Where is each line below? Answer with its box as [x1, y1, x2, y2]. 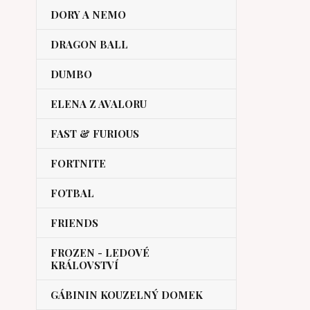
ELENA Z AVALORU [51, 97, 147, 111]
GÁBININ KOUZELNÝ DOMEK [51, 288, 203, 302]
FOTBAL [51, 186, 94, 200]
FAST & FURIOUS [51, 127, 139, 140]
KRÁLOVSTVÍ [51, 258, 118, 272]
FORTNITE [51, 156, 106, 170]
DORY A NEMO [51, 8, 126, 21]
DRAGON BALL [51, 37, 128, 51]
